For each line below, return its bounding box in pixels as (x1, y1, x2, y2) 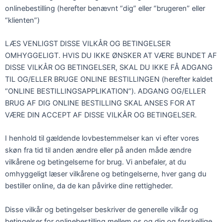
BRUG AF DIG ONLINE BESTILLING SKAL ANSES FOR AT (5, 99, 195, 108)
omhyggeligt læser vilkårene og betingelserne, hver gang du (5, 169, 206, 179)
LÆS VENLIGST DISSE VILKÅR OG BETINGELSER (5, 39, 170, 49)
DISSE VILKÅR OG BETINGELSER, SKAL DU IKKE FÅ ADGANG (5, 63, 213, 72)
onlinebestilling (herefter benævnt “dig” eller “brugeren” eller (5, 3, 205, 13)
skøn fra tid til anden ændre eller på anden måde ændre (5, 146, 191, 155)
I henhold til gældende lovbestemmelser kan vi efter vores (5, 134, 199, 143)
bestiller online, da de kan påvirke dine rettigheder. (5, 181, 173, 191)
